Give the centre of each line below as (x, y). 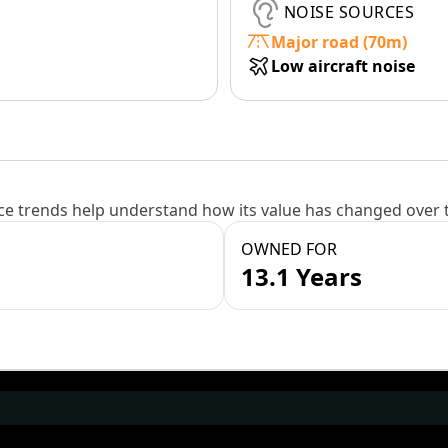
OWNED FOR (289, 249)
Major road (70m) (339, 42)
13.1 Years (301, 276)
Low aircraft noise (343, 66)
